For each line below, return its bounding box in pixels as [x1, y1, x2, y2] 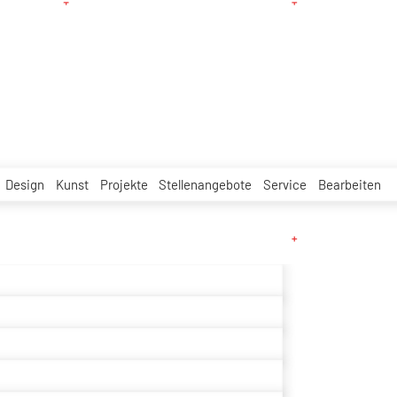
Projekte [99, 175, 148, 192]
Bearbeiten [317, 175, 381, 192]
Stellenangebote [159, 175, 253, 192]
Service [262, 175, 307, 192]
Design [5, 175, 45, 192]
